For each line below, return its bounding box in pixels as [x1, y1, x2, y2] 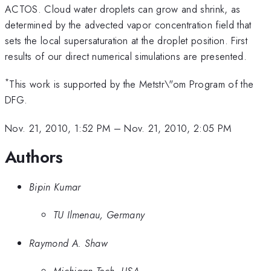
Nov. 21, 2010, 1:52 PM [5, 120, 111, 135]
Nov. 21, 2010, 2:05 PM [124, 120, 232, 135]
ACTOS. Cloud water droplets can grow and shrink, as [5, 1, 241, 16]
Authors [5, 145, 63, 170]
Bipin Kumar [29, 179, 81, 194]
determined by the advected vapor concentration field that [5, 17, 252, 32]
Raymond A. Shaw [29, 235, 108, 250]
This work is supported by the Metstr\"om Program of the [9, 77, 254, 92]
